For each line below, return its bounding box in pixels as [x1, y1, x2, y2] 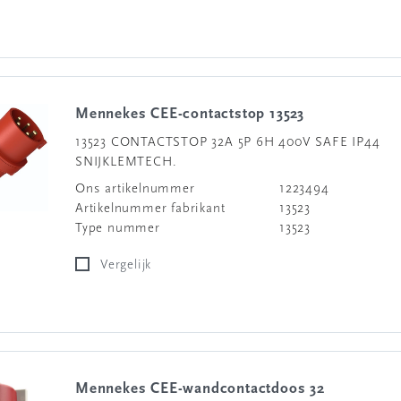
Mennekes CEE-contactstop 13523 [89, 107, 305, 122]
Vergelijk [107, 259, 152, 272]
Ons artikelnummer [75, 183, 195, 196]
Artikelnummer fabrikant [75, 202, 226, 216]
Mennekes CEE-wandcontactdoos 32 [89, 381, 325, 397]
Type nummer [75, 222, 160, 235]
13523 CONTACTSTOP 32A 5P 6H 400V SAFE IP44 [75, 136, 380, 149]
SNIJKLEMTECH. [75, 156, 177, 169]
